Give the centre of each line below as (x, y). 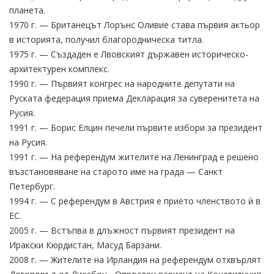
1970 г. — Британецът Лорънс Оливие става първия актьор (135, 24)
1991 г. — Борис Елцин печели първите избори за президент (136, 127)
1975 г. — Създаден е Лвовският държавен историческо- (129, 54)
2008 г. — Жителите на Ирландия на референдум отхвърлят (135, 259)
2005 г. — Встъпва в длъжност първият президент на (122, 230)
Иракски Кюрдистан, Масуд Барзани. (85, 245)
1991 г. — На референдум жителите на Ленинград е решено (134, 157)
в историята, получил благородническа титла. (106, 39)
